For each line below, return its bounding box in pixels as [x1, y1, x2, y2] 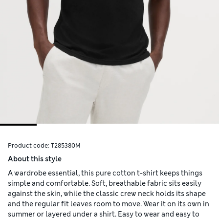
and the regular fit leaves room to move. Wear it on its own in [8, 199, 209, 209]
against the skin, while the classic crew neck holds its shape [8, 189, 206, 198]
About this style [8, 154, 62, 164]
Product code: [8, 142, 51, 150]
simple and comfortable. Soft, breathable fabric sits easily [8, 179, 201, 188]
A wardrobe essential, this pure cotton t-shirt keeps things [8, 169, 202, 178]
